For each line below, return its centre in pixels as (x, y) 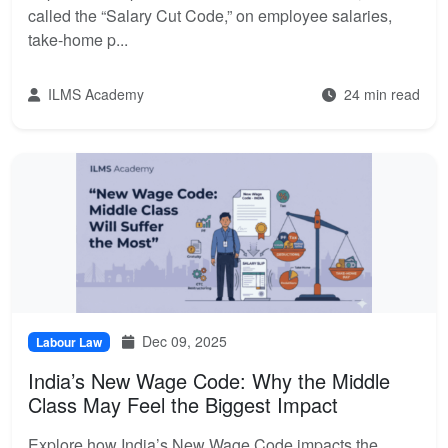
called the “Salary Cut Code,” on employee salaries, (210, 15)
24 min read (380, 94)
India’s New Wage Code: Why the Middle (209, 380)
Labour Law (69, 342)
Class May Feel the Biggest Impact (183, 404)
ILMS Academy (94, 94)
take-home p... (78, 39)
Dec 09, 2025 (182, 341)
